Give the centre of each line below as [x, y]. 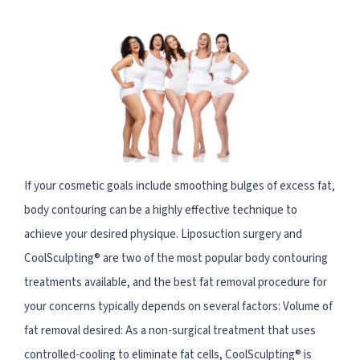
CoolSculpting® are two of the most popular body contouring [176, 258]
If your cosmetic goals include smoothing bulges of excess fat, [180, 186]
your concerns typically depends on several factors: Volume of [178, 306]
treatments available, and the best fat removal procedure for [176, 282]
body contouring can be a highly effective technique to [161, 210]
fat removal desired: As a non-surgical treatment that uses [170, 330]
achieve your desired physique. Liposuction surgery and [163, 234]
